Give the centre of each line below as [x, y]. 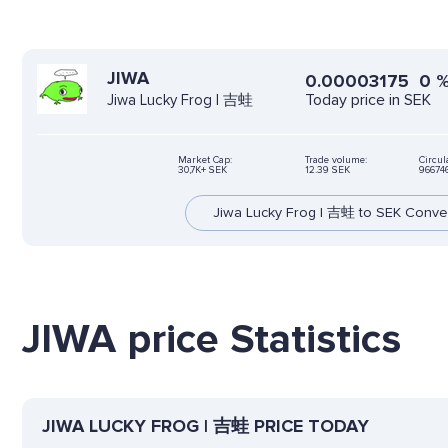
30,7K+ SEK [202, 169]
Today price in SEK [368, 99]
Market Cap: [204, 159]
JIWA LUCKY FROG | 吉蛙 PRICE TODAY [205, 425]
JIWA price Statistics [211, 338]
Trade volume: [335, 159]
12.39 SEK [327, 169]
